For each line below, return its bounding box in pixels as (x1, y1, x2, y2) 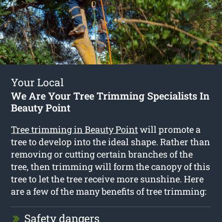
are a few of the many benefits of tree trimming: (11, 185, 207, 197)
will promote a (138, 123, 201, 135)
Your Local (11, 75, 64, 89)
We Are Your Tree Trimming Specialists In (11, 89, 210, 102)
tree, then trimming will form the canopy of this (11, 160, 211, 172)
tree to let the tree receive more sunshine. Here (11, 172, 204, 185)
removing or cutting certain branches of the (11, 148, 193, 160)
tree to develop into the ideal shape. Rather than (11, 135, 211, 148)
